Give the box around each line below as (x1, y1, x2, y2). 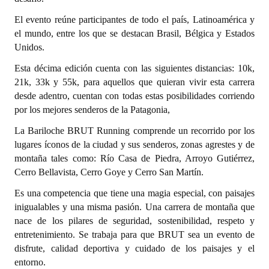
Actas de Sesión (26, 43, 83, 54)
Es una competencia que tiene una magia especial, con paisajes (14, 188, 255, 198)
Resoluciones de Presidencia (26, 245, 128, 256)
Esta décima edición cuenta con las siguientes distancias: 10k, (14, 63, 255, 73)
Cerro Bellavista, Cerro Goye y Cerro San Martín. (14, 167, 204, 177)
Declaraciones (26, 196, 76, 207)
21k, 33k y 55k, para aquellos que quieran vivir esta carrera (14, 77, 255, 87)
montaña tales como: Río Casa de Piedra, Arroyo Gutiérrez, (14, 153, 255, 163)
